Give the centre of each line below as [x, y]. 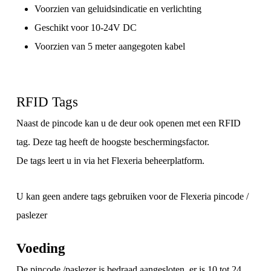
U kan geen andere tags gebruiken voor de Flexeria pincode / [132, 196]
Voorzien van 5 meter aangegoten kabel [109, 46]
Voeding [41, 248]
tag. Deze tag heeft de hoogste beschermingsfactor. [113, 142]
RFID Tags [47, 102]
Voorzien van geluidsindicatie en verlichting [118, 8]
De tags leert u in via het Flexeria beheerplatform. [110, 160]
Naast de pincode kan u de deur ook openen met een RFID [128, 123]
